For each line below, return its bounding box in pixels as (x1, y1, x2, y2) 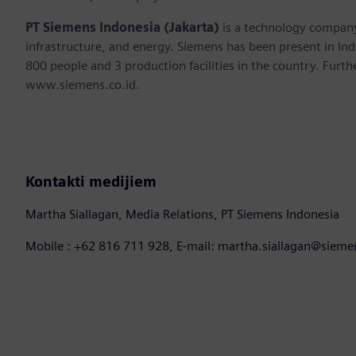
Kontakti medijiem (25, 173, 157, 191)
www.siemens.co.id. (25, 77, 140, 93)
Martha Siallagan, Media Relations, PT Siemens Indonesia (25, 207, 339, 222)
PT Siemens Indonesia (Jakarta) (25, 20, 219, 36)
